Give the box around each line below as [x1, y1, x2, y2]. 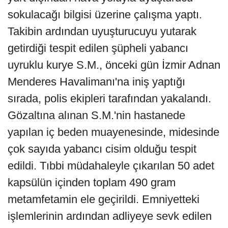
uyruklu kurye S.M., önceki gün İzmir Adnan [8, 58, 220, 71]
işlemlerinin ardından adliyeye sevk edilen [8, 209, 212, 222]
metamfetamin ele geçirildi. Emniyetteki [8, 192, 199, 206]
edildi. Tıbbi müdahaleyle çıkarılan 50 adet [8, 159, 214, 172]
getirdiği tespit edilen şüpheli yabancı [8, 41, 188, 54]
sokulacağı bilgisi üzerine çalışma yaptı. [8, 8, 202, 21]
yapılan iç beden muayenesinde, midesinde [8, 125, 219, 138]
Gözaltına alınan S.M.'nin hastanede [8, 108, 185, 122]
